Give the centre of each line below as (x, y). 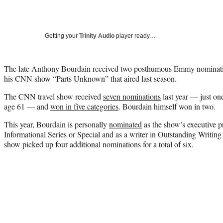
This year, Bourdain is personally (56, 124)
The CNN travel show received (54, 96)
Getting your (62, 36)
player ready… (135, 36)
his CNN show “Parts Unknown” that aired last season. (90, 78)
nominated (125, 124)
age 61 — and (27, 106)
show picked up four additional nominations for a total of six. (99, 144)
